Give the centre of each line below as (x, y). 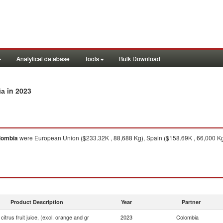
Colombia (187, 217)
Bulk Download (140, 58)
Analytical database (43, 58)
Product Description (37, 202)
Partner (191, 202)
